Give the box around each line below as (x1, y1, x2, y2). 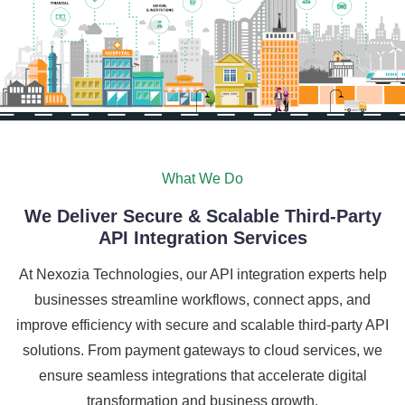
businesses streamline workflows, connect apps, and (34, 291, 371, 307)
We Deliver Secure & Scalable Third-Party (24, 205, 381, 226)
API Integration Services (98, 227, 307, 248)
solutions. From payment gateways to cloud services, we (23, 342, 382, 358)
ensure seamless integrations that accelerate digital (38, 367, 367, 383)
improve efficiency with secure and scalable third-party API (16, 316, 389, 333)
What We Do (162, 170, 243, 186)
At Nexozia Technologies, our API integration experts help (18, 266, 387, 282)
